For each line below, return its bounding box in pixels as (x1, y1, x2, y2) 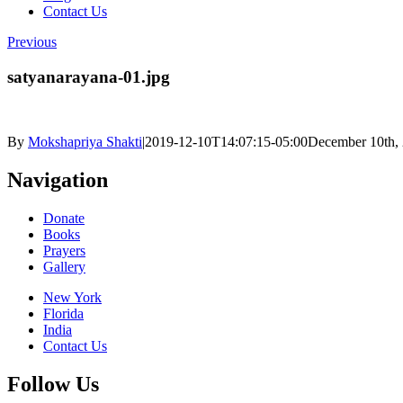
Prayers (43, 243, 85, 259)
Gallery (43, 259, 85, 275)
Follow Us (7, 372, 99, 397)
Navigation (7, 168, 108, 193)
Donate (43, 210, 85, 227)
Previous (7, 34, 57, 49)
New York (43, 290, 102, 306)
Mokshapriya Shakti (28, 134, 142, 150)
